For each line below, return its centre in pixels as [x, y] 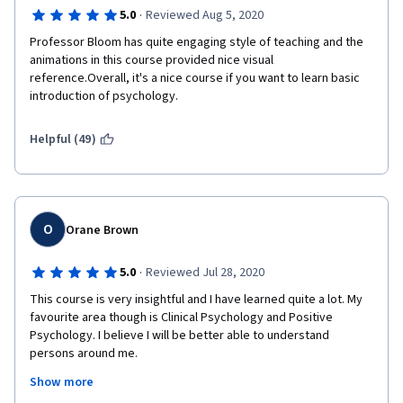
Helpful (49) [63, 139]
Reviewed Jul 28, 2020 [205, 273]
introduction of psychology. [104, 96]
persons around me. [84, 354]
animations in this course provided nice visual [152, 60]
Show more [62, 382]
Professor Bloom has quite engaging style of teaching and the [197, 42]
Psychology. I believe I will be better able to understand [179, 336]
